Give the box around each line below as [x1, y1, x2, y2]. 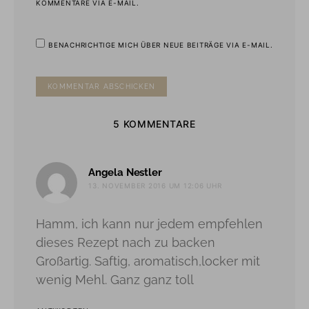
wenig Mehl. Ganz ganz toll [36, 272, 194, 287]
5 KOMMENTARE [113, 117, 196, 130]
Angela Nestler [88, 166, 162, 179]
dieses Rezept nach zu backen [36, 235, 215, 250]
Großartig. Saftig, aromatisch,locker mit [36, 253, 260, 268]
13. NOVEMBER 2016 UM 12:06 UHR [88, 181, 222, 190]
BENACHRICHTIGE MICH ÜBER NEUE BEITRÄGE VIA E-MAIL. [48, 40, 273, 49]
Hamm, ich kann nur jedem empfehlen [36, 216, 263, 231]
